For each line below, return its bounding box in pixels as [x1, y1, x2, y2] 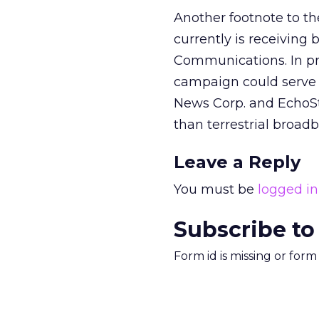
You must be [174, 182, 258, 197]
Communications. [174, 53, 291, 68]
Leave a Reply [174, 152, 300, 172]
